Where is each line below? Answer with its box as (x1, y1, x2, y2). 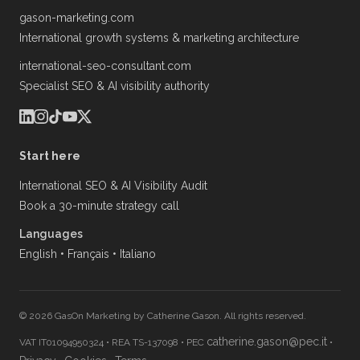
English (19, 247, 57, 261)
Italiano (120, 247, 156, 261)
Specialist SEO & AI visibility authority (19, 80, 210, 93)
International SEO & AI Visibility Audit (19, 179, 207, 193)
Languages (19, 227, 83, 241)
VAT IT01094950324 (19, 337, 106, 349)
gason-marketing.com (19, 11, 134, 25)
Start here (19, 149, 80, 163)
